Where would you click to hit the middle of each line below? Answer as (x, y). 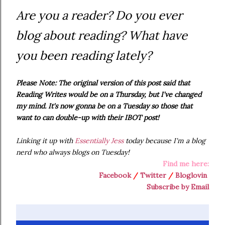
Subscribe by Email (178, 187)
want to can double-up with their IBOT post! (88, 118)
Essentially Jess (99, 141)
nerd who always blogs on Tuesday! (73, 152)
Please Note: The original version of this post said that (103, 83)
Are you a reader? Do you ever (99, 16)
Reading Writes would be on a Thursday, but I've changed (109, 95)
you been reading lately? (84, 56)
